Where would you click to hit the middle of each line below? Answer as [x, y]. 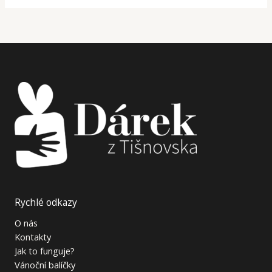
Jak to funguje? [45, 250]
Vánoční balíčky [45, 264]
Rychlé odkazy [46, 202]
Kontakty [33, 236]
